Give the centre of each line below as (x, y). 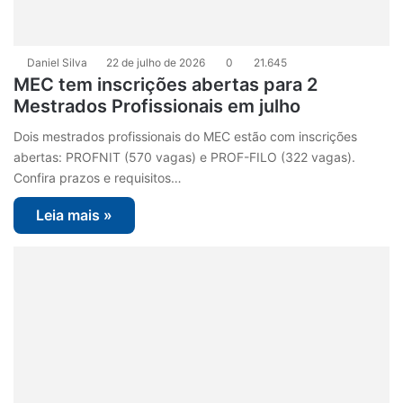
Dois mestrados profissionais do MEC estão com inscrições (186, 136)
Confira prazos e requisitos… (98, 177)
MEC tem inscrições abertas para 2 (166, 84)
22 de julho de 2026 (156, 62)
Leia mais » (75, 215)
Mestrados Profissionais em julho (157, 106)
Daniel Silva (58, 62)
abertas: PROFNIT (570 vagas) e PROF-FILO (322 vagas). (185, 157)
